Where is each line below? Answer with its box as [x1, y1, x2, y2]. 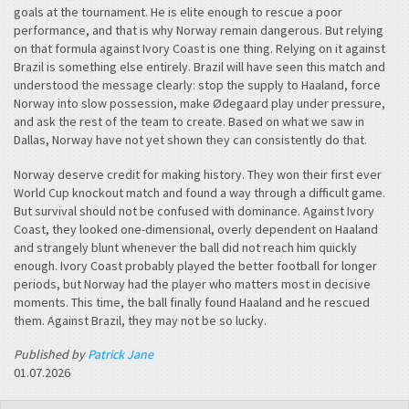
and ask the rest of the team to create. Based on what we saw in [14, 113, 364, 131]
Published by [14, 346, 88, 363]
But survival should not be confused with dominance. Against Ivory [14, 202, 374, 219]
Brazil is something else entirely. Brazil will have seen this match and [14, 58, 385, 76]
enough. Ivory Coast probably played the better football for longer [14, 257, 377, 274]
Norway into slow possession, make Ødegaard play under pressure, [14, 95, 385, 112]
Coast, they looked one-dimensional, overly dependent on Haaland [14, 220, 378, 237]
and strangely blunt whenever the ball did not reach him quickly [14, 238, 357, 256]
